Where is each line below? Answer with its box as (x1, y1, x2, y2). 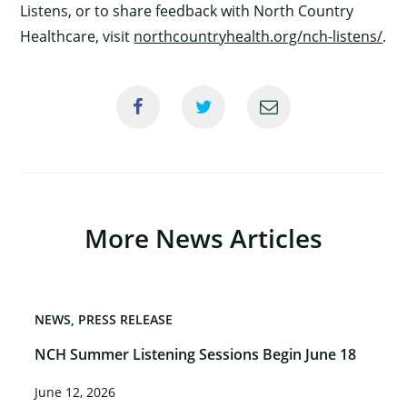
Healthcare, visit (20, 25, 134, 46)
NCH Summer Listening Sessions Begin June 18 (35, 343, 357, 364)
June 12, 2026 (35, 382, 116, 401)
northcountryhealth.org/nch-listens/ (134, 25, 383, 46)
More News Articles (84, 220, 323, 255)
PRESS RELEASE (78, 310, 174, 328)
